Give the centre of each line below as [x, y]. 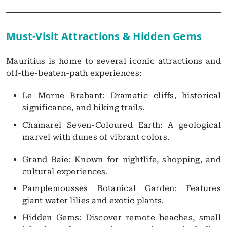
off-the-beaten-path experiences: [74, 73]
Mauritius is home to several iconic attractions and [113, 61]
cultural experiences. [65, 171]
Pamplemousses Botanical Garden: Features [122, 188]
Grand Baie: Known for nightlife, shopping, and [122, 159]
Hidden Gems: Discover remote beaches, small [122, 217]
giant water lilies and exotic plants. [93, 201]
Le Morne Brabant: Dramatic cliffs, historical [122, 96]
